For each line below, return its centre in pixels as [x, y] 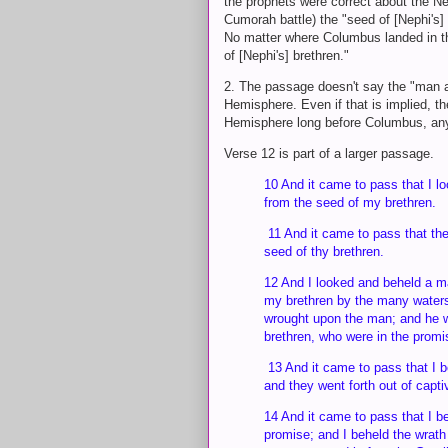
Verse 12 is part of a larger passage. [329, 153]
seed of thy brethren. [324, 251]
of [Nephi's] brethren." [286, 55]
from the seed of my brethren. [350, 202]
